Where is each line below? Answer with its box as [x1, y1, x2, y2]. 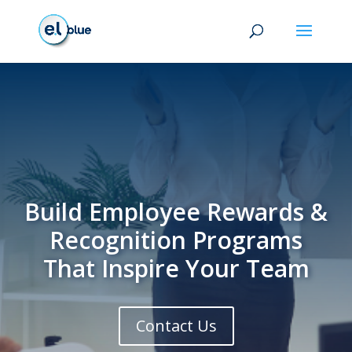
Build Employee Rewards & [24, 196, 328, 228]
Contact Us [135, 315, 217, 336]
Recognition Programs [49, 224, 302, 256]
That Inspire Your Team [42, 252, 310, 284]
